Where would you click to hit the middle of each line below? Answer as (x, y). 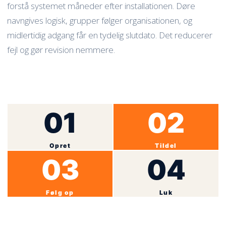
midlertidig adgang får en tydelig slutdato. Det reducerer (110, 35)
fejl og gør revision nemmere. (61, 49)
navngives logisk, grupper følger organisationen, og (100, 20)
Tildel (166, 145)
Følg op (60, 192)
